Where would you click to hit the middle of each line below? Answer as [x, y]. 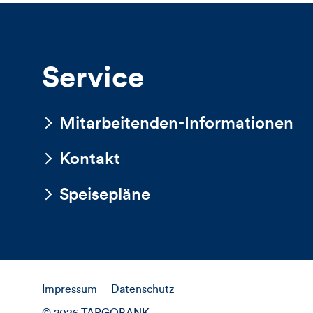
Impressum [70, 289]
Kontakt [90, 159]
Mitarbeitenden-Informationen [176, 124]
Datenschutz [143, 289]
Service [93, 78]
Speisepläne [105, 195]
